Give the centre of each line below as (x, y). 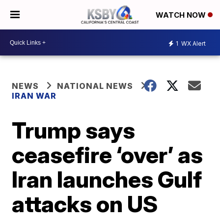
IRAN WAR (34, 96)
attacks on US (85, 204)
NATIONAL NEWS (95, 86)
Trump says (74, 130)
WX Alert (193, 43)
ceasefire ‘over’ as (108, 155)
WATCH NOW (182, 15)
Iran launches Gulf (107, 179)
